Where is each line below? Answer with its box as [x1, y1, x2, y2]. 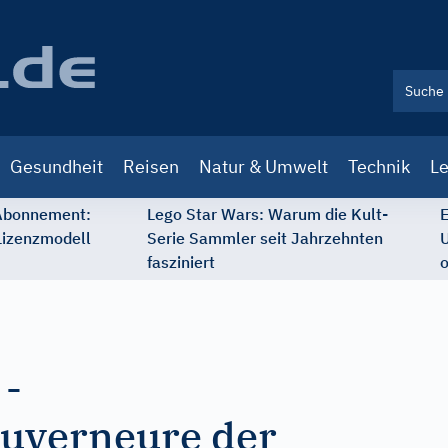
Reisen [123, 155, 179, 178]
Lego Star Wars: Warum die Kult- [147, 204, 388, 224]
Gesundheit [10, 155, 103, 178]
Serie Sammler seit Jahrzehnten [147, 228, 383, 248]
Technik [348, 155, 410, 178]
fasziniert [147, 252, 215, 272]
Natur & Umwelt [199, 155, 328, 178]
